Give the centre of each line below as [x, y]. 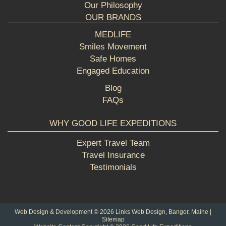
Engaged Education [113, 71]
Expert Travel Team [113, 143]
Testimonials [113, 167]
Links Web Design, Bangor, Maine [162, 212]
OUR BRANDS [113, 18]
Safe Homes [113, 59]
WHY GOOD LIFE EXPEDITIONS [113, 124]
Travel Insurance [113, 155]
